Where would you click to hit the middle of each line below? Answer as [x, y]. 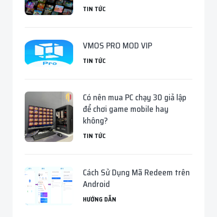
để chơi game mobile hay [126, 109]
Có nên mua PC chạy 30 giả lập [135, 97]
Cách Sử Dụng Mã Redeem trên [136, 172]
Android [96, 184]
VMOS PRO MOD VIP [117, 46]
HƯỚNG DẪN [100, 199]
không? [95, 121]
